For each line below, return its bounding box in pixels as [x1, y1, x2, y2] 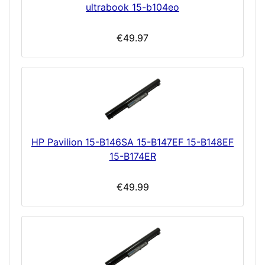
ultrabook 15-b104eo [86, 1, 179, 14]
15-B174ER [109, 150, 156, 163]
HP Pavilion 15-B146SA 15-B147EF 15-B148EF [31, 136, 234, 148]
